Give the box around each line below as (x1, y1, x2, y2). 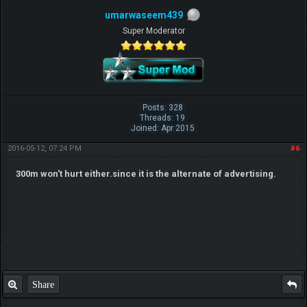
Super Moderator (122, 25, 185, 36)
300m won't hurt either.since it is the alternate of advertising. (15, 168, 276, 179)
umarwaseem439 (105, 10, 183, 21)
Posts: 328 (142, 102, 183, 112)
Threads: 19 (140, 112, 186, 123)
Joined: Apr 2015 (130, 123, 195, 133)
